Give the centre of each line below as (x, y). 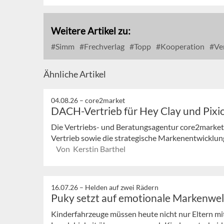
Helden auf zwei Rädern (122, 187)
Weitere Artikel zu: (91, 31)
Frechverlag (103, 46)
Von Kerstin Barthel (91, 149)
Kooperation (182, 46)
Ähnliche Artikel (75, 74)
